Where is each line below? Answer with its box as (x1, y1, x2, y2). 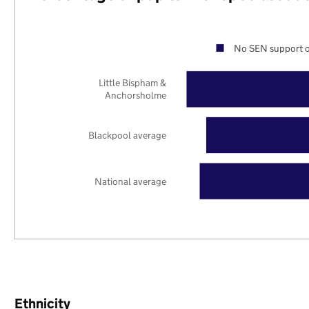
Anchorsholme (105, 89, 167, 102)
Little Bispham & (99, 77, 167, 90)
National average (94, 175, 167, 188)
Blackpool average (88, 128, 167, 141)
